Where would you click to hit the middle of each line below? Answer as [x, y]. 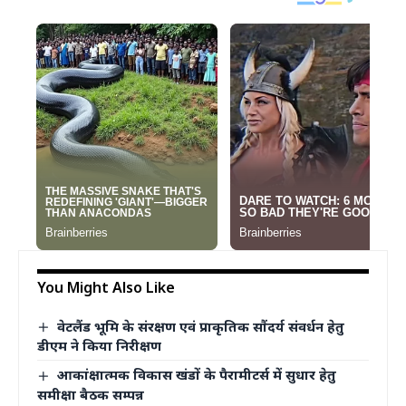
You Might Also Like [106, 287]
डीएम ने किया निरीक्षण [99, 346]
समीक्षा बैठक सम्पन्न [91, 394]
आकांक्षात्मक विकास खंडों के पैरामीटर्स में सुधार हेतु [197, 375]
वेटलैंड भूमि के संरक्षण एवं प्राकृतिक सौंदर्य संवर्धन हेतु [201, 326]
